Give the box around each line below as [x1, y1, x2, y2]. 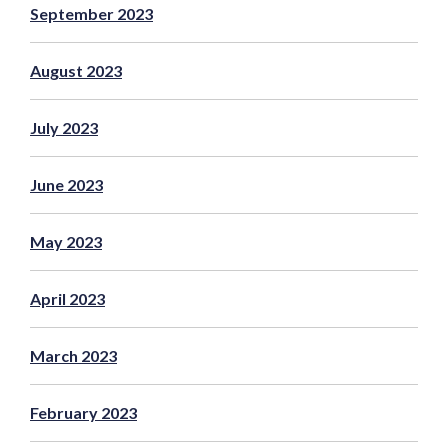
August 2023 [30, 60, 122, 80]
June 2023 [30, 174, 103, 194]
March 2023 [30, 345, 117, 365]
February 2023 [30, 402, 137, 422]
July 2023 [30, 117, 98, 137]
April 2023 [30, 288, 105, 308]
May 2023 [30, 231, 102, 251]
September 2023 [30, 3, 153, 23]
